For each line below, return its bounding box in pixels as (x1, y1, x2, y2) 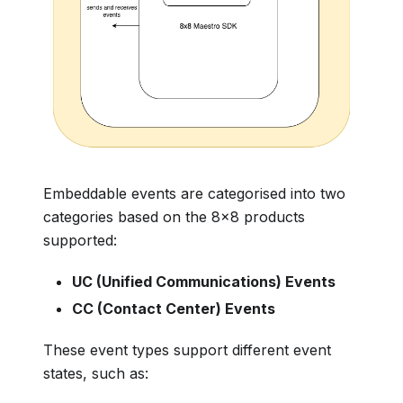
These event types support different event (43, 340, 331, 359)
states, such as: (43, 363, 148, 382)
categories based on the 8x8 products (43, 207, 305, 226)
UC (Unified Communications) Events (72, 272, 336, 291)
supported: (43, 230, 117, 249)
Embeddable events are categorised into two (43, 184, 345, 202)
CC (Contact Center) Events (72, 299, 275, 318)
